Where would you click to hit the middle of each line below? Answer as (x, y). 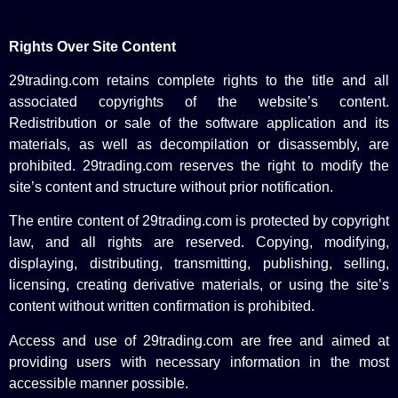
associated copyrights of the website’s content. (199, 102)
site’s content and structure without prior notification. (171, 187)
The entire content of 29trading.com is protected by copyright (199, 221)
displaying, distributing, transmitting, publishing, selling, (199, 264)
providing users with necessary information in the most (199, 362)
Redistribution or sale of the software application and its (199, 123)
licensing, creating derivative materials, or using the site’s (199, 285)
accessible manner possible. (99, 383)
